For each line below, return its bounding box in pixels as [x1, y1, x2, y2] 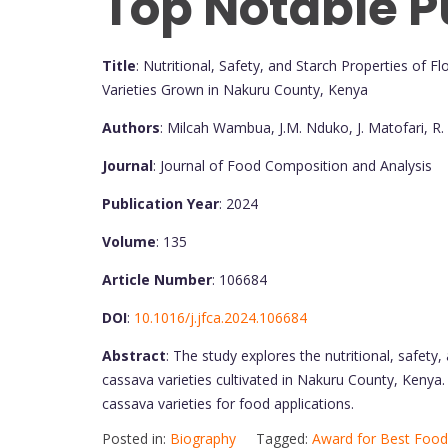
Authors [102, 117, 160, 137]
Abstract [102, 345, 166, 365]
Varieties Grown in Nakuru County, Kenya [102, 79, 368, 99]
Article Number [102, 269, 212, 289]
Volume [102, 231, 156, 251]
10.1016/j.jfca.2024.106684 [134, 307, 307, 327]
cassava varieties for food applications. [102, 393, 354, 413]
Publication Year [102, 193, 219, 213]
